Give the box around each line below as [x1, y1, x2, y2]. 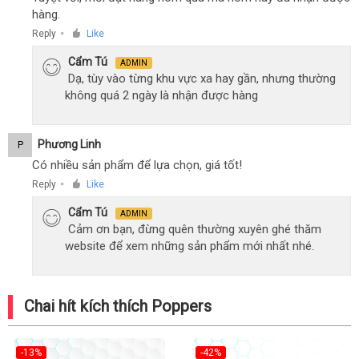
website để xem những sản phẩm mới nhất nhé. [65, 239, 314, 253]
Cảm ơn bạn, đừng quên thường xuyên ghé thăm [68, 222, 321, 236]
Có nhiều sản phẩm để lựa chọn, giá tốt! [32, 158, 242, 172]
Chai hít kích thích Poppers [24, 296, 212, 316]
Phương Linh [38, 137, 101, 151]
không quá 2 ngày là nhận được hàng [65, 88, 258, 103]
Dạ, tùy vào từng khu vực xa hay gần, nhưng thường [68, 71, 336, 86]
